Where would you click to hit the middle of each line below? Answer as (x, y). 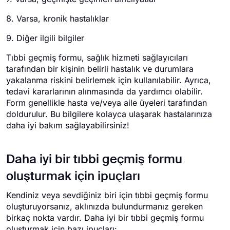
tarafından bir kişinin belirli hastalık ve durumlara (100, 69)
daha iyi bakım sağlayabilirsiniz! (68, 125)
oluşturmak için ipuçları (73, 177)
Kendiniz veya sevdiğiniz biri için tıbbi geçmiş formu (107, 195)
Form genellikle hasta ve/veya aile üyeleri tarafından (107, 103)
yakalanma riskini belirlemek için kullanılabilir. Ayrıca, (109, 80)
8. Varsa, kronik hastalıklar (57, 18)
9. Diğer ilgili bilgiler (45, 38)
